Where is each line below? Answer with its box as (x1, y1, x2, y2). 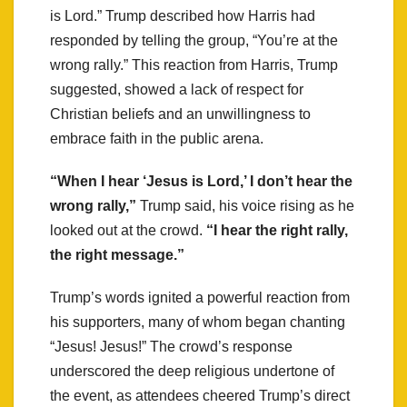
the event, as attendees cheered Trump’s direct (50, 387, 350, 403)
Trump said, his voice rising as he (136, 197, 354, 213)
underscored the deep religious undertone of (50, 362, 334, 379)
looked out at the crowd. (50, 222, 206, 238)
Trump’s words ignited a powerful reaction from (50, 289, 350, 305)
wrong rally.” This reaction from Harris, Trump (50, 56, 338, 73)
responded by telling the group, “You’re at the (50, 32, 338, 48)
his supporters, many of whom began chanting (50, 313, 345, 330)
